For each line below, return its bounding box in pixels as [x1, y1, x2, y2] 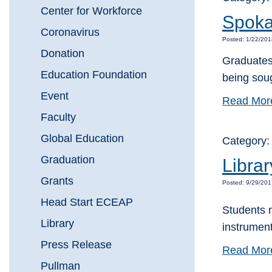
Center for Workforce [41, 5, 142, 18]
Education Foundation [41, 69, 147, 81]
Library [41, 217, 74, 230]
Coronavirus [41, 26, 100, 39]
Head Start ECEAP [41, 196, 133, 209]
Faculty [41, 111, 76, 124]
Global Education [41, 132, 124, 145]
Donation [41, 47, 84, 60]
